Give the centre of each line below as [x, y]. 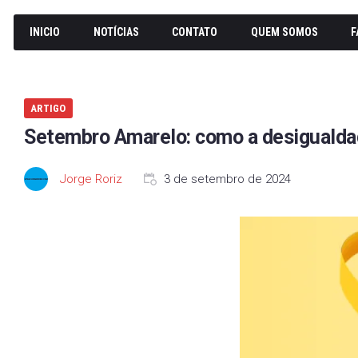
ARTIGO [48, 108]
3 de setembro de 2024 [227, 179]
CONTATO [195, 32]
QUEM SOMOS [284, 32]
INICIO [45, 32]
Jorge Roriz [91, 179]
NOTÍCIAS [116, 32]
